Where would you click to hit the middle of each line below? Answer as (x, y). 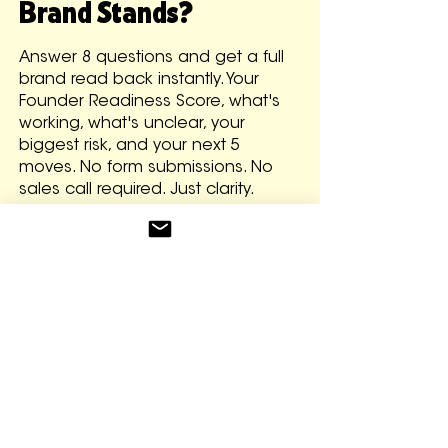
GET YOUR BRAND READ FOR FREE (156, 243)
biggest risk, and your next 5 (129, 145)
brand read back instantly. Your (139, 79)
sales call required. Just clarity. (137, 189)
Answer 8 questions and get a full (151, 57)
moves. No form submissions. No (146, 167)
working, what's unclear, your (132, 123)
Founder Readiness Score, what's (149, 101)
